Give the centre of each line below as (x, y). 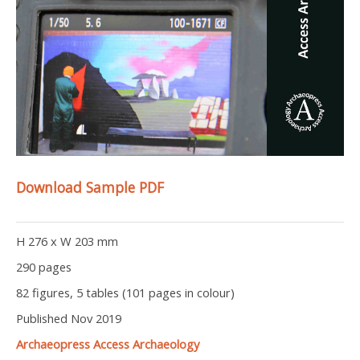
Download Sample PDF (90, 188)
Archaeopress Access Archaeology (108, 344)
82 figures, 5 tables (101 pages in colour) (125, 293)
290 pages (44, 267)
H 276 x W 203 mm (67, 241)
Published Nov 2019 (69, 319)
